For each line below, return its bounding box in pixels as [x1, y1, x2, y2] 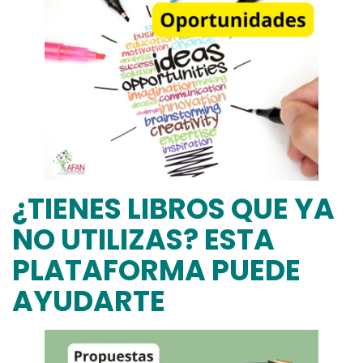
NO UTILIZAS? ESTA [12, 219, 275, 259]
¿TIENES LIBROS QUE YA [12, 188, 335, 228]
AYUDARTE [12, 280, 165, 321]
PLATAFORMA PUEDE [12, 250, 301, 290]
